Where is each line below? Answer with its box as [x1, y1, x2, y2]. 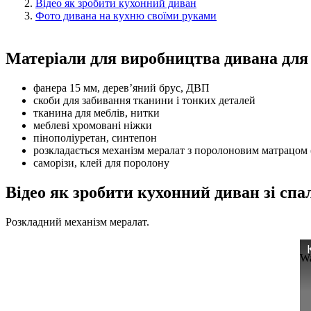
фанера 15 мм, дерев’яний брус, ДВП [33, 82, 210, 94]
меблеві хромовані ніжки [33, 119, 152, 132]
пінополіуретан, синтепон [33, 132, 157, 144]
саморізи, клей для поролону [33, 157, 169, 169]
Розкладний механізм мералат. [6, 216, 149, 228]
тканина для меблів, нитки [33, 107, 160, 119]
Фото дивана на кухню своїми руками [35, 10, 217, 22]
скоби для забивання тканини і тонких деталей [33, 94, 255, 107]
